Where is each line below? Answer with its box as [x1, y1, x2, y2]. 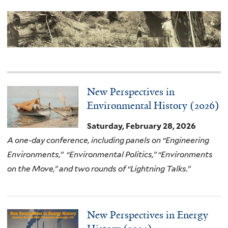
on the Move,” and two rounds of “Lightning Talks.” [7, 164, 190, 174]
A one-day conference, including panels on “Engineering [7, 135, 209, 146]
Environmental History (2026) [87, 99, 220, 112]
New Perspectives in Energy [87, 209, 209, 222]
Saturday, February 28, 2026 [87, 121, 196, 131]
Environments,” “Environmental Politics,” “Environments [7, 150, 213, 160]
